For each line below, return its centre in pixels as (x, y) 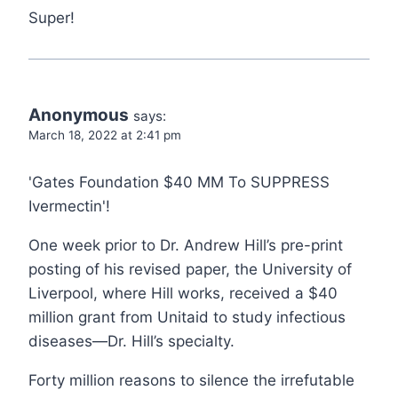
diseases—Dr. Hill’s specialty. (131, 341)
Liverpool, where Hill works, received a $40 (183, 293)
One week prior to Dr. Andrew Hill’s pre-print (186, 245)
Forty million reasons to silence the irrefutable (191, 380)
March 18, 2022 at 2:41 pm (105, 135)
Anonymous (79, 115)
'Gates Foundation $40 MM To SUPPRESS (179, 182)
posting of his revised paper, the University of (190, 269)
